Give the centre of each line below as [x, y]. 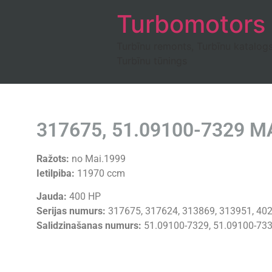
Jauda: [52, 197]
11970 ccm [100, 173]
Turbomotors [191, 24]
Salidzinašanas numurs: [89, 226]
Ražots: [53, 159]
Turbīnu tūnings [152, 61]
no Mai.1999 [97, 159]
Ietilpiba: [56, 173]
